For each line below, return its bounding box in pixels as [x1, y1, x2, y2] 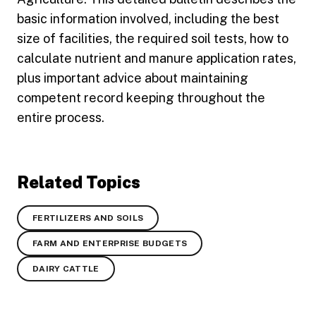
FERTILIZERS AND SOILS [32, 213, 144, 224]
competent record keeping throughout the [17, 90, 265, 106]
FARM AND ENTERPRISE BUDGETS [32, 238, 188, 249]
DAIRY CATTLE [32, 264, 99, 274]
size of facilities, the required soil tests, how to [17, 31, 288, 47]
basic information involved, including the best [17, 11, 279, 27]
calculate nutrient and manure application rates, [17, 51, 296, 66]
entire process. [17, 110, 104, 126]
